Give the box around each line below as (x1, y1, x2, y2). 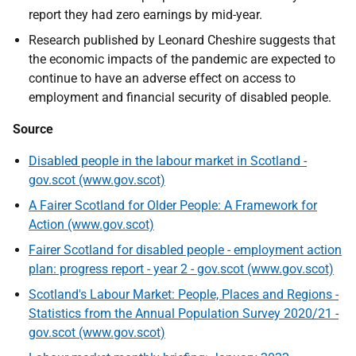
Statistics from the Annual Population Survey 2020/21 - (29, 306, 339, 321)
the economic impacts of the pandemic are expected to (29, 52, 335, 67)
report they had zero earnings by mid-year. (29, 7, 262, 22)
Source (13, 122, 53, 137)
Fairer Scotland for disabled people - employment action (29, 242, 342, 257)
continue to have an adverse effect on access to (29, 71, 296, 86)
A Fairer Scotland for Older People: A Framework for (29, 198, 317, 213)
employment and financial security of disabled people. (29, 90, 331, 105)
